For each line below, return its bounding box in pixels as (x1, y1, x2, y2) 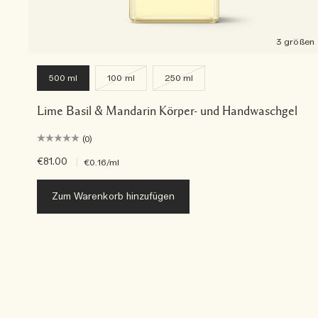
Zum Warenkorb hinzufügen (52, 191, 175, 204)
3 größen (276, 36, 314, 48)
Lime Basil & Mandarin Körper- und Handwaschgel (37, 104, 297, 118)
